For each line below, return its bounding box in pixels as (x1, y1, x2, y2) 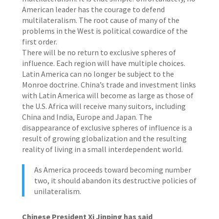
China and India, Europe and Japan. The (22, 112, 152, 122)
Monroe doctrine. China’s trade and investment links (22, 80, 196, 89)
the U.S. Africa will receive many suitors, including (22, 101, 186, 111)
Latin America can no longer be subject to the (22, 69, 174, 79)
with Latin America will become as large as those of (22, 90, 194, 100)
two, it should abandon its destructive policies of (34, 175, 197, 185)
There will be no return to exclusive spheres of (22, 47, 176, 57)
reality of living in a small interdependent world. (22, 144, 183, 154)
